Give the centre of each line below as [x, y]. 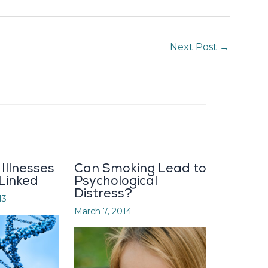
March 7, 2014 [103, 211]
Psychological [116, 181]
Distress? [103, 193]
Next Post [195, 47]
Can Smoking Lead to [140, 168]
